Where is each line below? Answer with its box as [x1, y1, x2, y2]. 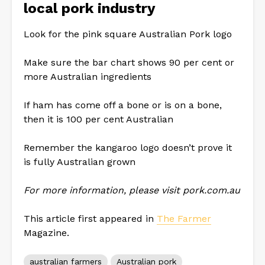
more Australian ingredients [24, 70, 151, 82]
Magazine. [24, 227, 69, 238]
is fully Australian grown [24, 156, 135, 167]
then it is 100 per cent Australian [24, 113, 173, 125]
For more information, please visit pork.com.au [24, 184, 240, 196]
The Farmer [157, 212, 211, 224]
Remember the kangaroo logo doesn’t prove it [24, 141, 232, 153]
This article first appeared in [24, 212, 157, 224]
